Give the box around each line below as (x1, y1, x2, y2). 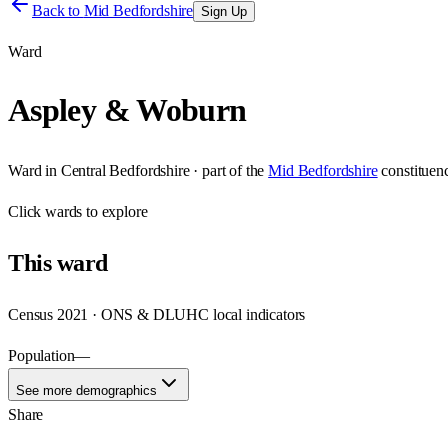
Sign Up (201, 4, 248, 19)
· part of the (189, 161, 265, 179)
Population (8, 346, 75, 364)
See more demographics (16, 382, 157, 398)
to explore (82, 202, 148, 220)
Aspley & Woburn (8, 92, 247, 129)
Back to (32, 2, 84, 19)
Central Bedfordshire (60, 161, 190, 179)
